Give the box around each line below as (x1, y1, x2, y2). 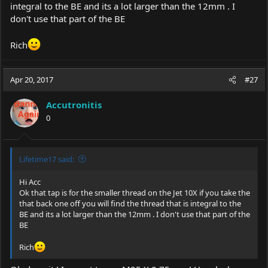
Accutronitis (46, 99, 102, 111)
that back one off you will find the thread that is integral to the (19, 197, 241, 209)
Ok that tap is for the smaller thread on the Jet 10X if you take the (19, 187, 250, 198)
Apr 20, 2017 (10, 74, 53, 86)
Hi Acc (19, 176, 41, 187)
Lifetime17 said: (19, 153, 74, 165)
